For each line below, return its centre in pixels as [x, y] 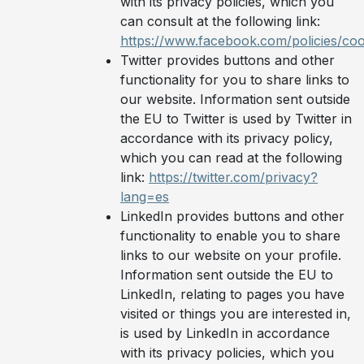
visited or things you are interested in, [236, 313]
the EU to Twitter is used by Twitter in [236, 118]
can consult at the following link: [220, 21]
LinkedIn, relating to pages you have [232, 294]
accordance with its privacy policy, [227, 138]
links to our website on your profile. [231, 255]
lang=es [145, 196]
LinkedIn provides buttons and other [232, 216]
